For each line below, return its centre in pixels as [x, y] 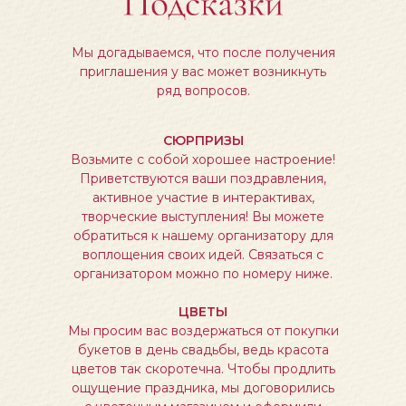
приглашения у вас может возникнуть [203, 72]
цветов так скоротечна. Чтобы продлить [203, 369]
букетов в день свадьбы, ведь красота [203, 350]
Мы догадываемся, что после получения [203, 53]
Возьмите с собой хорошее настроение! [203, 159]
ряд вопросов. [203, 91]
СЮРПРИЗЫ [203, 140]
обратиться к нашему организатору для [203, 236]
